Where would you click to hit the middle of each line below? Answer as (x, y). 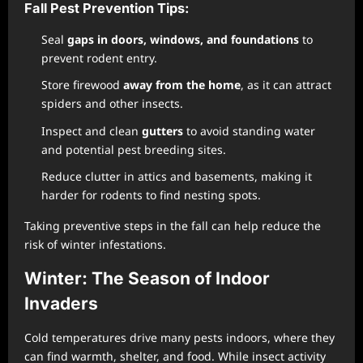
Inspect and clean (92, 130)
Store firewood (82, 85)
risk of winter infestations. (95, 245)
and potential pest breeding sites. (134, 149)
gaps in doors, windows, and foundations (183, 39)
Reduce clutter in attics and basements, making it (177, 177)
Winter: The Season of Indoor (147, 279)
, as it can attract (286, 85)
